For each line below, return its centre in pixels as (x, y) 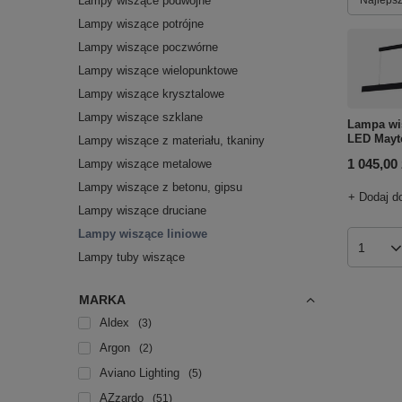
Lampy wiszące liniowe (143, 234)
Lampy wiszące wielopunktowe (158, 70)
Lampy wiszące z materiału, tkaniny (171, 140)
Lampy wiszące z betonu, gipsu (160, 187)
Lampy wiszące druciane (142, 210)
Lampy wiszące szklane (140, 117)
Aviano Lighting (140, 373)
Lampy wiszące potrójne (141, 24)
